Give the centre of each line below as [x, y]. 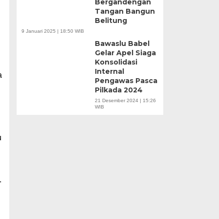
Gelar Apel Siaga [125, 53]
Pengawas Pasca [126, 81]
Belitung [111, 21]
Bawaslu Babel [122, 44]
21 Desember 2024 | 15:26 [125, 100]
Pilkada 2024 [119, 90]
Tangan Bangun [125, 11]
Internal [109, 71]
